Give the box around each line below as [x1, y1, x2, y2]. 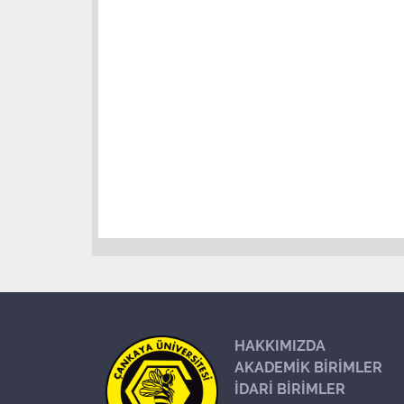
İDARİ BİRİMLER [234, 381, 345, 398]
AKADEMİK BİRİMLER [234, 359, 382, 376]
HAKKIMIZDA [234, 337, 326, 354]
